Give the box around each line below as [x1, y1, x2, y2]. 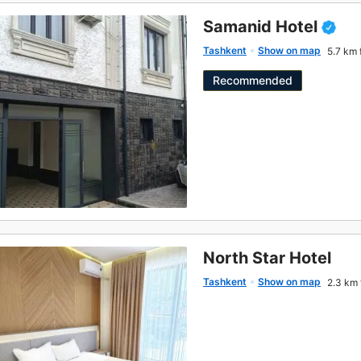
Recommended [213, 73, 293, 87]
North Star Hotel [203, 248, 331, 268]
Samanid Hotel [203, 17, 317, 36]
